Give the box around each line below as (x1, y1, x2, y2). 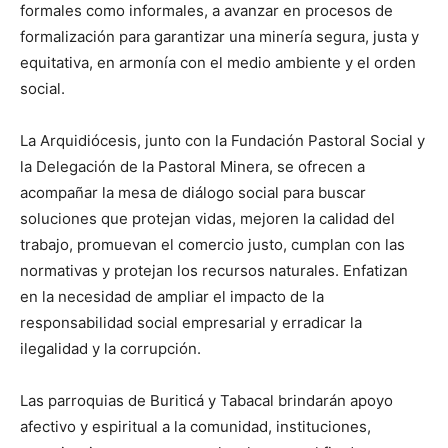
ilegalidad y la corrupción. (20, 339, 201, 359)
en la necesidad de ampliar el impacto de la (20, 287, 324, 307)
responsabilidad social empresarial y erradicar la (20, 313, 362, 333)
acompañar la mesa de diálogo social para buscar (20, 183, 366, 203)
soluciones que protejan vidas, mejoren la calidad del (20, 209, 395, 229)
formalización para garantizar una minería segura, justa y (20, 27, 419, 47)
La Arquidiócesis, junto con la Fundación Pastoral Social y (20, 131, 425, 151)
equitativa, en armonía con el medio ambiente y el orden (20, 53, 416, 73)
